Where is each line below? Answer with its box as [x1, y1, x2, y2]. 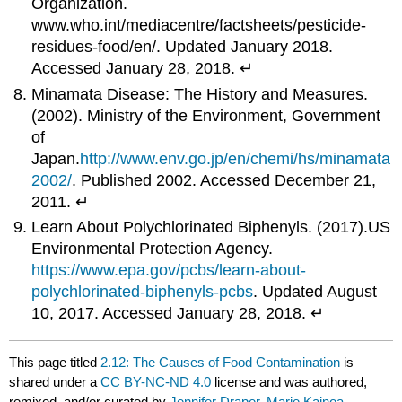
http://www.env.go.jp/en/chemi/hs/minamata [80, 149, 391, 168]
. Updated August [253, 283, 378, 301]
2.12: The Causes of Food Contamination [100, 354, 341, 370]
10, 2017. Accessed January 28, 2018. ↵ [31, 304, 325, 323]
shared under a [9, 373, 101, 389]
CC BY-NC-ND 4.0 [100, 373, 212, 389]
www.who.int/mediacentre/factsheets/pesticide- [31, 16, 367, 35]
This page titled [9, 354, 101, 370]
